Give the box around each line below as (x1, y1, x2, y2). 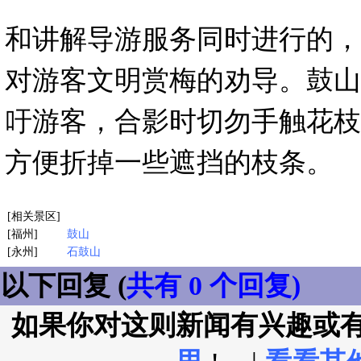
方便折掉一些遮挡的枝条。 (5, 147, 334, 177)
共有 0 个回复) (127, 271, 301, 301)
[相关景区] (7, 210, 60, 222)
